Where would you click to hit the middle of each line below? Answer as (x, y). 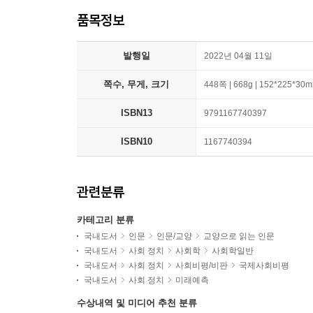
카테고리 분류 (105, 220)
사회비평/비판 (202, 265)
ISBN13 (136, 113)
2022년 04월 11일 (238, 56)
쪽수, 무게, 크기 (136, 84)
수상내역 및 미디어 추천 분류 (137, 303)
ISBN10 (136, 141)
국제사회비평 (264, 265)
